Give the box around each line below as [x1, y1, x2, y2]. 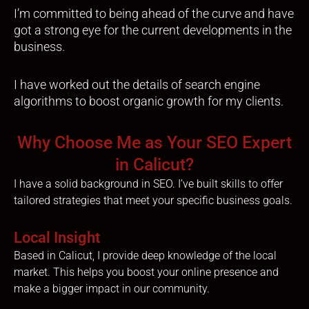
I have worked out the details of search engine [14, 77, 260, 92]
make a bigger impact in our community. [14, 281, 210, 295]
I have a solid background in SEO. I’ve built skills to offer [14, 177, 283, 190]
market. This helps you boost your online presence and [14, 265, 279, 279]
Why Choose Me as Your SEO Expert [17, 132, 292, 152]
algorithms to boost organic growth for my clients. [14, 94, 283, 109]
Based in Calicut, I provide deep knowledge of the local [14, 248, 277, 262]
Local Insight [14, 228, 100, 246]
